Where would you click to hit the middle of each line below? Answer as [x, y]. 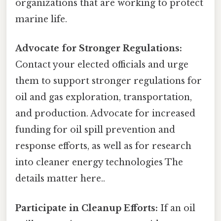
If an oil [177, 208]
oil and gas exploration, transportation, [104, 97]
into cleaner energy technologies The [99, 163]
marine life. [41, 19]
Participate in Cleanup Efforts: [87, 208]
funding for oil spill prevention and [95, 130]
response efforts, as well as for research [103, 146]
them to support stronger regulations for [109, 81]
